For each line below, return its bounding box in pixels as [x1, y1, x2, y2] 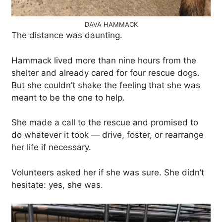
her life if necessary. [11, 142, 91, 152]
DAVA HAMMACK [84, 20, 138, 28]
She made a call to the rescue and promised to [11, 117, 198, 127]
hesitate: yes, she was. [11, 179, 103, 190]
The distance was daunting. [11, 30, 122, 40]
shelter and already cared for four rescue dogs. [11, 67, 200, 78]
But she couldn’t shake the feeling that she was [11, 80, 200, 90]
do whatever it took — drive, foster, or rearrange [11, 130, 204, 140]
